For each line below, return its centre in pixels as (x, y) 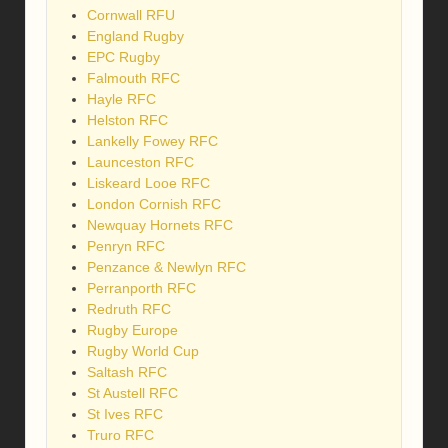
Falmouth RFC (133, 78)
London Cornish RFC (154, 204)
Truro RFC (120, 435)
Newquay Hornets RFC (160, 225)
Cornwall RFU (131, 15)
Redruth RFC (129, 309)
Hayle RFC (121, 99)
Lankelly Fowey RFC (152, 141)
